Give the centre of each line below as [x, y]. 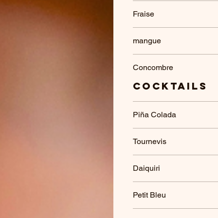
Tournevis [150, 141]
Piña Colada [154, 115]
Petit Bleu [149, 195]
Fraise [144, 14]
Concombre [153, 67]
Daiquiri [146, 168]
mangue [147, 41]
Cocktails [170, 86]
